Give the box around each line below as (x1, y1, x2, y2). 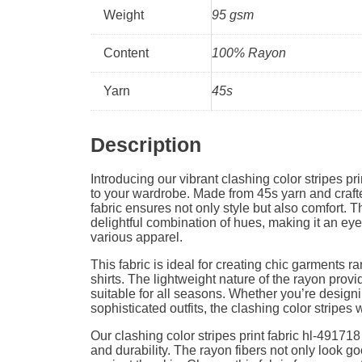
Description (90, 133, 201, 157)
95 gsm (212, 8, 254, 23)
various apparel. (90, 229, 183, 244)
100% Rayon (212, 46, 286, 61)
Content (103, 46, 149, 61)
